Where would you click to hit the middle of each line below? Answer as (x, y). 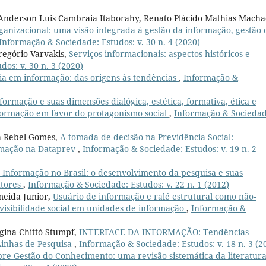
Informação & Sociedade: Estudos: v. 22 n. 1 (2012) (129, 184)
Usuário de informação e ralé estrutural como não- (154, 196)
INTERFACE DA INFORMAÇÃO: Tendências (164, 232)
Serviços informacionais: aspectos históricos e (159, 53)
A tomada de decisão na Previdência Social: (147, 137)
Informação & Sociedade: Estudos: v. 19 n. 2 (170, 148)
